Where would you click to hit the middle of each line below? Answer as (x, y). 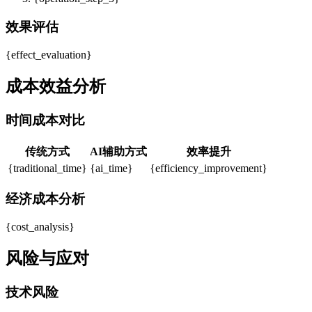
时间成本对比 (45, 120)
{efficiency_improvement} (209, 168)
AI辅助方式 (118, 151)
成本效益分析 (56, 87)
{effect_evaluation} (49, 55)
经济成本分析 (45, 198)
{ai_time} (111, 168)
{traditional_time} (47, 168)
